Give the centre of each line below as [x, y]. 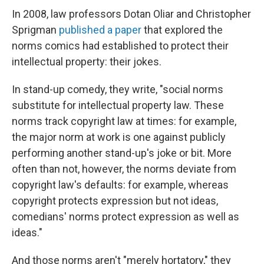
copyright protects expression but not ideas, [115, 201]
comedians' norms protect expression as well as [126, 217]
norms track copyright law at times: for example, [124, 121]
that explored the [182, 30]
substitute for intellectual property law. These [118, 105]
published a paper [100, 30]
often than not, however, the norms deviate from [124, 169]
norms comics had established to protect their [120, 46]
